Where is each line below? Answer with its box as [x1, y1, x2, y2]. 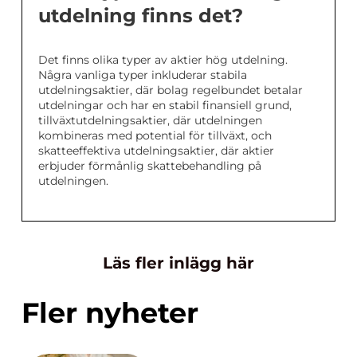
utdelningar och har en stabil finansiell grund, [38, 98, 292, 113]
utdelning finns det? [38, 4, 243, 28]
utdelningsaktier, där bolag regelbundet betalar [38, 83, 303, 98]
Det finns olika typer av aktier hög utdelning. [38, 53, 288, 68]
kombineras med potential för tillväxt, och [38, 128, 272, 143]
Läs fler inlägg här [103, 253, 254, 273]
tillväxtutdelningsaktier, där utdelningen [38, 113, 262, 128]
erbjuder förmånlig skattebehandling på [38, 159, 261, 174]
